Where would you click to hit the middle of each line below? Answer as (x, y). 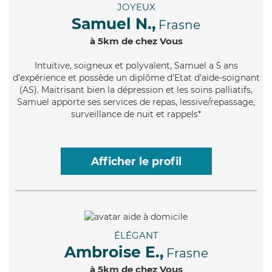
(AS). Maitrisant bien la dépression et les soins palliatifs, (136, 90)
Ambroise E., (114, 252)
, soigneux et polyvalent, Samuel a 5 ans (154, 66)
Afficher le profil (136, 161)
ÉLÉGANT (136, 235)
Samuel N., (114, 24)
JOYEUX (136, 7)
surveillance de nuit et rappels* (136, 114)
